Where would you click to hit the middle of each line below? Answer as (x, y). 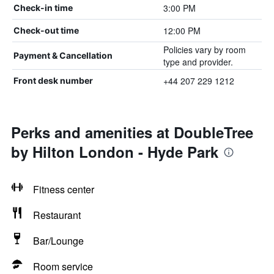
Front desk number (53, 80)
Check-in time (43, 8)
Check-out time (46, 30)
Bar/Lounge (58, 241)
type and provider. (198, 62)
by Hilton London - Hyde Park (115, 152)
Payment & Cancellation (63, 55)
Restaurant (57, 215)
